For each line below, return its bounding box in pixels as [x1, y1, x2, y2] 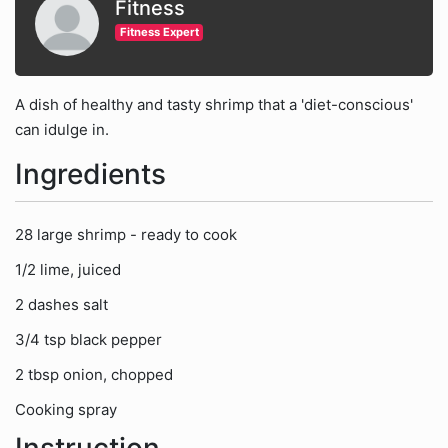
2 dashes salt [15, 295, 108, 314]
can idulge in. [15, 120, 109, 139]
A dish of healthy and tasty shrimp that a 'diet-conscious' [15, 95, 413, 114]
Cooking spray [15, 400, 117, 419]
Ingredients [15, 157, 166, 191]
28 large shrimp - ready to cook [15, 225, 237, 244]
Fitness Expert [119, 25, 199, 39]
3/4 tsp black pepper [15, 330, 162, 349]
